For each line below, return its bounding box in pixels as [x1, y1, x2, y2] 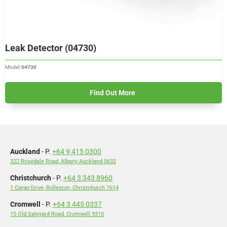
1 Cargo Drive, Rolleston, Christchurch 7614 [10, 184, 119, 192]
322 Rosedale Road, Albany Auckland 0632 [10, 158, 116, 165]
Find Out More [89, 89, 135, 97]
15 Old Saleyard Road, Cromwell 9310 [10, 211, 104, 218]
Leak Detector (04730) [5, 43, 96, 54]
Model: [5, 64, 21, 70]
